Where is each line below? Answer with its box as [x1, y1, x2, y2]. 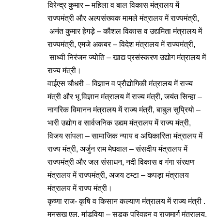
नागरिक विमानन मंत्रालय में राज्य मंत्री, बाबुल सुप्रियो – [47, 106, 201, 114]
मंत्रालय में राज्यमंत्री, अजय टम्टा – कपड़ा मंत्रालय [47, 171, 189, 179]
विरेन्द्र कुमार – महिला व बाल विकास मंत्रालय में [47, 1, 179, 9]
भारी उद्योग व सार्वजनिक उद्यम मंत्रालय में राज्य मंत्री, [47, 119, 191, 127]
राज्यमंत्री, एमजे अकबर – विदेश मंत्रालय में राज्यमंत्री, [47, 40, 195, 48]
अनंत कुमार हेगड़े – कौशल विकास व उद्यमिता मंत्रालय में [47, 27, 202, 35]
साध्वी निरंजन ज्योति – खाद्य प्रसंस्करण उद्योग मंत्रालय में [47, 53, 206, 62]
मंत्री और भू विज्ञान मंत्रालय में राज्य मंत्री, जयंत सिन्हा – [47, 93, 202, 101]
